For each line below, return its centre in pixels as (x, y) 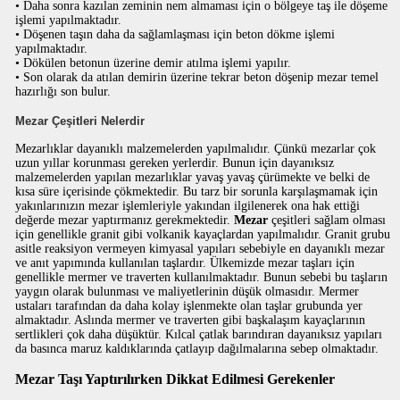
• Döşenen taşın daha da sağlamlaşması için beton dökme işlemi (175, 34)
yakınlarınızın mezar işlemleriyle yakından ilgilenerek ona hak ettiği (188, 206)
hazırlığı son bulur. (63, 92)
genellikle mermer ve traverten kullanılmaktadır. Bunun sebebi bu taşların (202, 277)
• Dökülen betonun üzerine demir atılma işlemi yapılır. (154, 63)
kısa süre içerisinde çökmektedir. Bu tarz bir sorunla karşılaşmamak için (197, 192)
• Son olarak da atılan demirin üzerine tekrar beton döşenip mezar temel (197, 77)
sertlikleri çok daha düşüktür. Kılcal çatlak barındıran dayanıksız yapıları (199, 334)
